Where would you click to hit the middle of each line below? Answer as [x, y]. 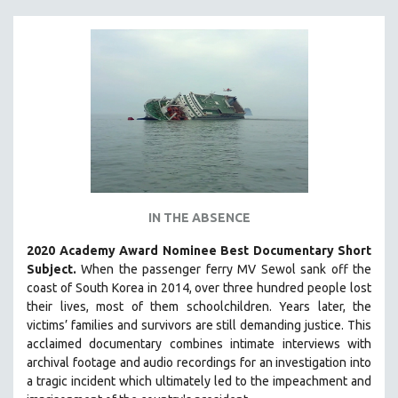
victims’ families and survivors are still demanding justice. [187, 325]
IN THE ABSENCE [199, 217]
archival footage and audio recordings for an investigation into [199, 362]
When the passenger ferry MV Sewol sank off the [227, 269]
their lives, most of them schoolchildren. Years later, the [199, 306]
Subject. [54, 269]
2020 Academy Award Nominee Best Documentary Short [199, 250]
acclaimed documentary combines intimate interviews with [199, 343]
